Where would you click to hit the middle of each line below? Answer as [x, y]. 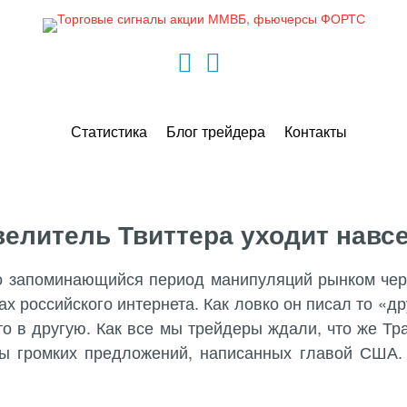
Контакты [316, 131]
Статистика [109, 131]
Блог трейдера [216, 131]
